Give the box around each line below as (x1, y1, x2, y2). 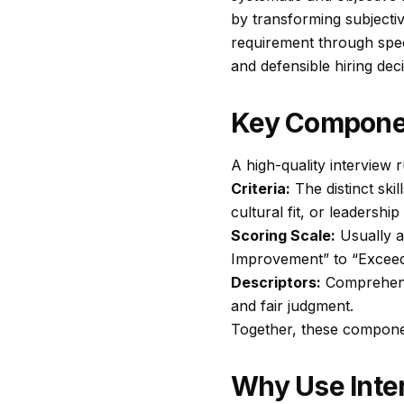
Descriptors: (231, 273, 321, 291)
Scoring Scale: (231, 226, 335, 244)
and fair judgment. (231, 297, 353, 315)
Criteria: (231, 179, 290, 197)
